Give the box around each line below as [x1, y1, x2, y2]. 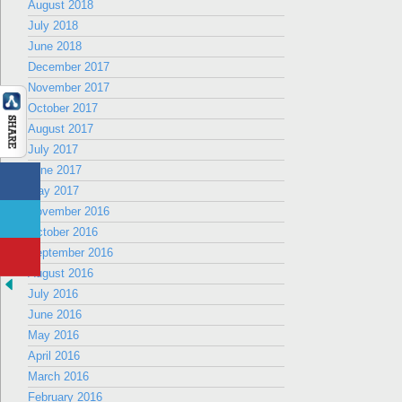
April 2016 [28, 349, 80, 363]
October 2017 [28, 101, 98, 115]
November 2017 [28, 81, 109, 94]
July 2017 [28, 143, 78, 156]
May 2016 [28, 328, 79, 342]
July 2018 [28, 19, 78, 32]
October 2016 [28, 225, 98, 239]
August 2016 [28, 267, 93, 280]
